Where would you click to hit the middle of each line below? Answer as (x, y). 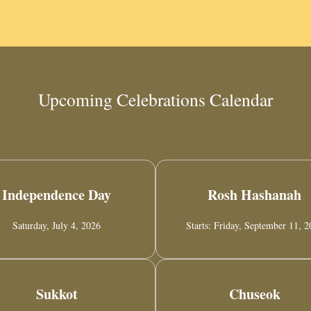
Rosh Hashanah (254, 195)
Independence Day (57, 195)
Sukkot (57, 294)
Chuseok (254, 294)
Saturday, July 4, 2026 (57, 226)
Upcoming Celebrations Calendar (155, 100)
